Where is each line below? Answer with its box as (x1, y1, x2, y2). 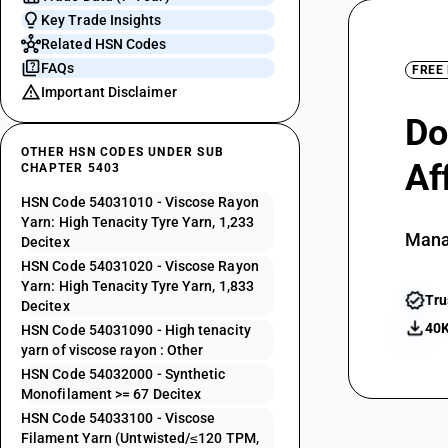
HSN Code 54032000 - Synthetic (21, 366, 226, 382)
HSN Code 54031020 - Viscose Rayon (21, 258, 259, 274)
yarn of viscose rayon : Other (21, 342, 204, 358)
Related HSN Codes (41, 36, 167, 52)
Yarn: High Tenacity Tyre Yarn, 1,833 (21, 278, 255, 294)
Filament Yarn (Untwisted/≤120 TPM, (21, 430, 259, 446)
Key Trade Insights (41, 12, 162, 28)
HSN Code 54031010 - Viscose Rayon (21, 194, 259, 210)
